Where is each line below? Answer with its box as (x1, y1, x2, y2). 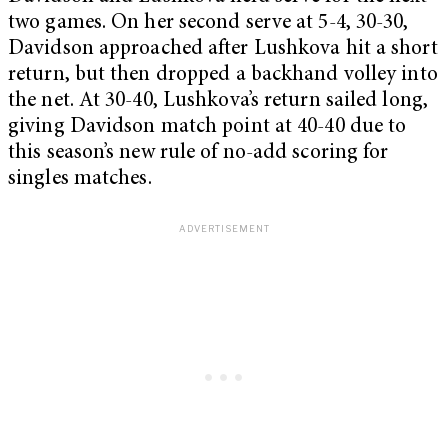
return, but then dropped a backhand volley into (8, 65, 438, 87)
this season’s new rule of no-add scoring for (8, 143, 389, 165)
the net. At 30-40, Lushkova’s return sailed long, (8, 91, 428, 113)
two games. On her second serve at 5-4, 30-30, (8, 13, 409, 35)
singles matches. (8, 169, 152, 191)
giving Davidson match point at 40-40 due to (8, 117, 407, 139)
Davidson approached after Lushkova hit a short (8, 39, 438, 61)
